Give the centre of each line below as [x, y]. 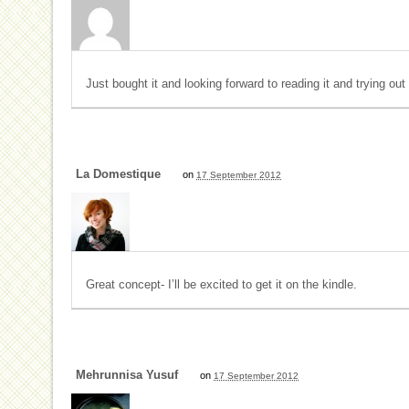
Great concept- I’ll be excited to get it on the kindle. [221, 285]
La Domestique [118, 174]
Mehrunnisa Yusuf [127, 375]
